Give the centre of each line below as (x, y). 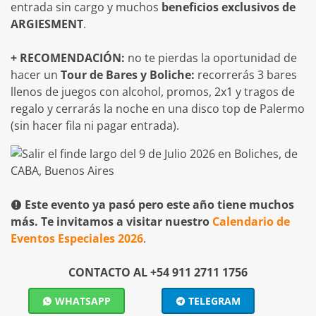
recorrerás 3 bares (246, 75)
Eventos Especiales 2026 (77, 238)
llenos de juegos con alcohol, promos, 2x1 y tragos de (153, 92)
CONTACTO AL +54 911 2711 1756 (158, 272)
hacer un (36, 75)
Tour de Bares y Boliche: (128, 75)
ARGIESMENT (47, 24)
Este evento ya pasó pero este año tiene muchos (159, 205)
